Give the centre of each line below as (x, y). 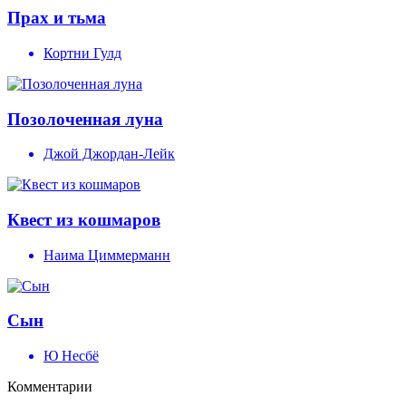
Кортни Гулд (82, 53)
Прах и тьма (57, 18)
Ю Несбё (71, 356)
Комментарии (50, 387)
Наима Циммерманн (107, 255)
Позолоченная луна (85, 119)
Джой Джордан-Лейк (109, 154)
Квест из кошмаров (84, 220)
